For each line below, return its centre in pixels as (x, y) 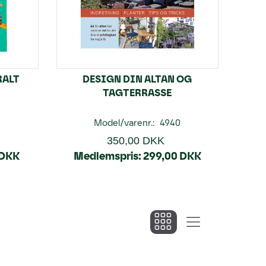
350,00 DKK (136, 141)
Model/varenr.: (126, 123)
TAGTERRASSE (137, 93)
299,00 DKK (172, 156)
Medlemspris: (107, 156)
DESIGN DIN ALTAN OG (137, 79)
